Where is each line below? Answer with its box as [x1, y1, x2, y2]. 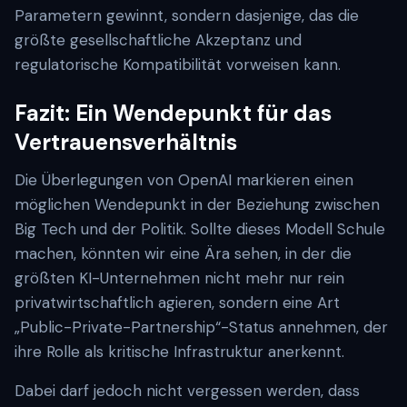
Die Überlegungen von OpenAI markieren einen [15, 170, 353, 190]
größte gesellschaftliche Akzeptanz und [15, 30, 302, 50]
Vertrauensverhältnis [15, 128, 237, 156]
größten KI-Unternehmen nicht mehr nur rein [15, 268, 344, 288]
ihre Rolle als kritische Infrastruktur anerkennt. [15, 342, 344, 362]
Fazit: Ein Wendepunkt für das [15, 99, 332, 127]
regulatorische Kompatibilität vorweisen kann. [15, 55, 341, 74]
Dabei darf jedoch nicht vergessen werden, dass [15, 381, 360, 401]
